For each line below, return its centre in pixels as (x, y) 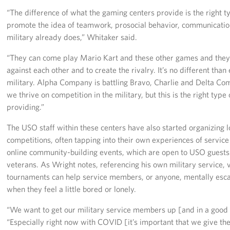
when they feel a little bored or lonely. (72, 189)
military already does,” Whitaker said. (72, 37)
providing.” (26, 107)
